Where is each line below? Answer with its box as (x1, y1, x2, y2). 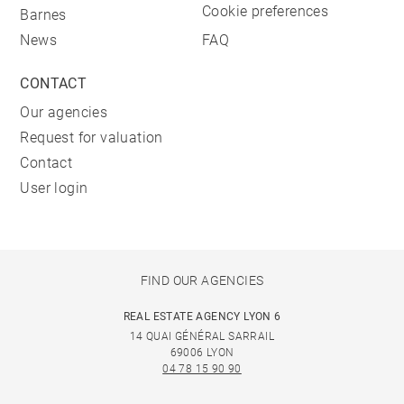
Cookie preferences (202, 3, 329, 20)
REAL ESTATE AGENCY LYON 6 (123, 310, 281, 323)
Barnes (20, 6, 67, 23)
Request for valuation (20, 129, 163, 146)
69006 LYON (170, 346, 234, 359)
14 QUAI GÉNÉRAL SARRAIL (129, 330, 275, 343)
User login (20, 179, 88, 197)
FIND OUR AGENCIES (140, 273, 264, 288)
